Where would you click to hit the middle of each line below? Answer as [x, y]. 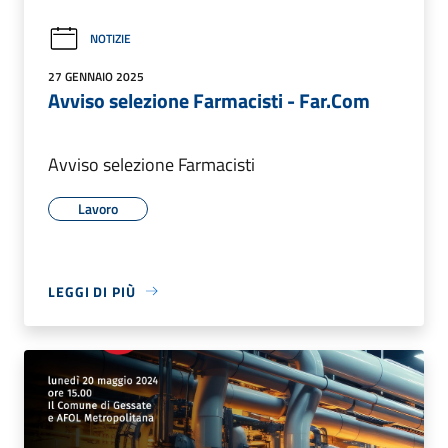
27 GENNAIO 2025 [96, 76]
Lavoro [98, 208]
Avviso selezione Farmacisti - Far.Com [209, 100]
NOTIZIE [110, 39]
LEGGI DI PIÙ [92, 291]
